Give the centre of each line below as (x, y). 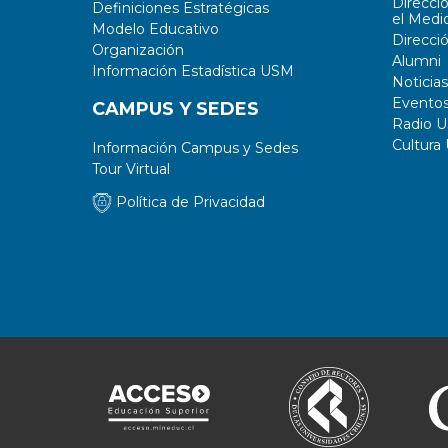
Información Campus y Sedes (195, 148)
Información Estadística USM (193, 71)
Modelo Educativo (155, 29)
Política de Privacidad (188, 201)
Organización (138, 50)
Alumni (416, 61)
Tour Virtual (131, 169)
